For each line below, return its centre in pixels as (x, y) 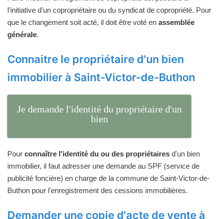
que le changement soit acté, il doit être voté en (83, 22)
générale (22, 34)
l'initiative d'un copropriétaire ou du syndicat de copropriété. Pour (109, 10)
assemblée (176, 22)
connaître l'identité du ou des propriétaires (97, 154)
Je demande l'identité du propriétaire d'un (99, 109)
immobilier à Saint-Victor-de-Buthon (101, 77)
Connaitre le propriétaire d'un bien (96, 59)
